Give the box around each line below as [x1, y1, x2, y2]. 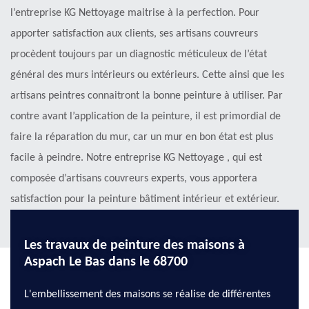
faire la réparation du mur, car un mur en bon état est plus [10, 132, 273, 143]
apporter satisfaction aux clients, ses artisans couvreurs [10, 28, 258, 40]
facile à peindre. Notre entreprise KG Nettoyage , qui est [10, 152, 262, 164]
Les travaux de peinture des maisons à [24, 239, 245, 253]
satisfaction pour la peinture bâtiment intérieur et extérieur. [10, 194, 279, 206]
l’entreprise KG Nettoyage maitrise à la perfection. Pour [10, 8, 259, 19]
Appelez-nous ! [10, 215, 76, 226]
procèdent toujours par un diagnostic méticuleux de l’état [10, 49, 267, 61]
